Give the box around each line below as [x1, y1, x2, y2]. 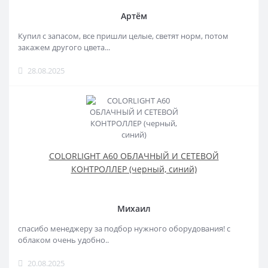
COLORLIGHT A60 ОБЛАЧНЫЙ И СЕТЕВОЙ [48, 150, 219, 162]
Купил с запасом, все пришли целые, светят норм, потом [18, 30, 229, 41]
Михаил [117, 202, 151, 214]
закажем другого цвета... [18, 41, 110, 53]
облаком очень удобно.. [18, 234, 109, 245]
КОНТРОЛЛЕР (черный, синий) [71, 163, 197, 175]
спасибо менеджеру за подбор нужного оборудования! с [18, 223, 230, 234]
